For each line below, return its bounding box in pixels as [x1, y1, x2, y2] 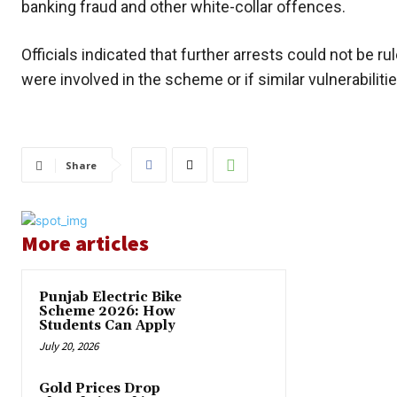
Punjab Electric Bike [39, 289, 182, 307]
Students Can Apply [39, 317, 175, 335]
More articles [21, 230, 149, 258]
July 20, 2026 [39, 339, 98, 354]
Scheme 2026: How [39, 303, 175, 321]
